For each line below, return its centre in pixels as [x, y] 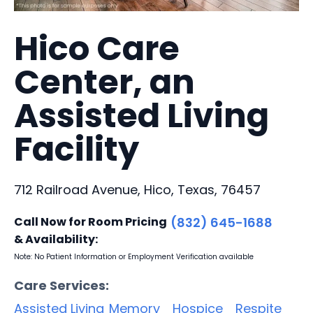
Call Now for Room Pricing [90, 221]
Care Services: [61, 285]
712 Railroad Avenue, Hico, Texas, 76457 [137, 189]
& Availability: [56, 239]
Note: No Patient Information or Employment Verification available [134, 256]
